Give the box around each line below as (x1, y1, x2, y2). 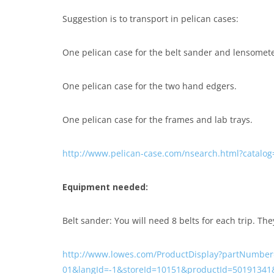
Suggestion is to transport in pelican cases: (62, 13, 239, 24)
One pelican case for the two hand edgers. (62, 80, 237, 92)
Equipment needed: (62, 181, 148, 193)
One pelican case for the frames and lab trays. (62, 114, 253, 125)
